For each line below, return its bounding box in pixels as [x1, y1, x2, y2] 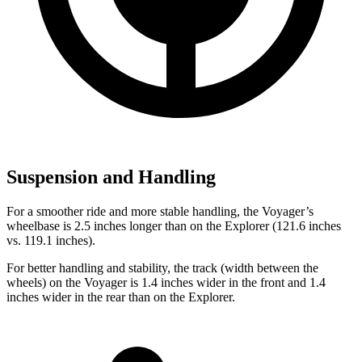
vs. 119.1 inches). [6, 234, 95, 248]
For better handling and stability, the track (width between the [6, 261, 318, 276]
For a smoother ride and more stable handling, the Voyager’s [6, 204, 314, 219]
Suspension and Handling [6, 166, 216, 188]
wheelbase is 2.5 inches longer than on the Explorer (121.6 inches [6, 219, 341, 234]
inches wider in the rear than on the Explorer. [6, 290, 235, 305]
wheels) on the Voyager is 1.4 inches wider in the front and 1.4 [6, 276, 326, 290]
